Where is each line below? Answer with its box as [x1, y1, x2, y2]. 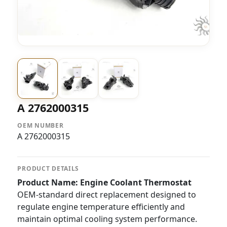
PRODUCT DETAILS [17, 164, 80, 173]
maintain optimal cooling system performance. [17, 213, 198, 224]
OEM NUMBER [17, 121, 64, 130]
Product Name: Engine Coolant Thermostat [17, 177, 192, 188]
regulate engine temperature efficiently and [17, 201, 185, 212]
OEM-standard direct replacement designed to [17, 189, 197, 200]
